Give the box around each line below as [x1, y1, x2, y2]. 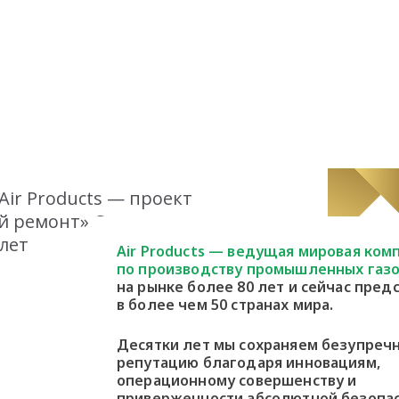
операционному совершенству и [117, 370, 357, 390]
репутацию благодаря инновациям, [117, 353, 380, 372]
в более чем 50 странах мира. [117, 295, 334, 314]
